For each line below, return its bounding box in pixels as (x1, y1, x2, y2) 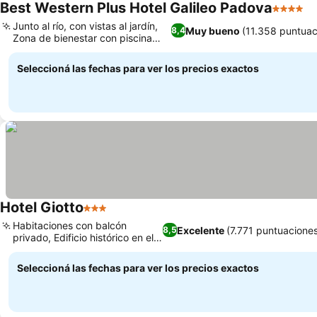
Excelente (176, 224, 224, 236)
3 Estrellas (83, 208, 139, 222)
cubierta (13, 44, 51, 56)
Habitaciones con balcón (13, 219, 127, 231)
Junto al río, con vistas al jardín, (13, 20, 158, 32)
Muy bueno (185, 24, 240, 37)
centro (13, 243, 42, 255)
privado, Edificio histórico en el (13, 231, 154, 243)
